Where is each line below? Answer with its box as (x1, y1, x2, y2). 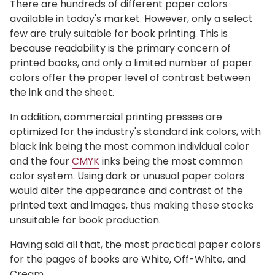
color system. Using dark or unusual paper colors (10, 168, 244, 183)
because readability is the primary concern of (10, 41, 231, 55)
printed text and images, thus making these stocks (10, 198, 254, 212)
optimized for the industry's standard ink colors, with (10, 124, 261, 139)
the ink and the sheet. (10, 85, 114, 99)
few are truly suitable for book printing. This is (10, 26, 228, 41)
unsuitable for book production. (10, 212, 161, 227)
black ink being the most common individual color (10, 139, 249, 153)
